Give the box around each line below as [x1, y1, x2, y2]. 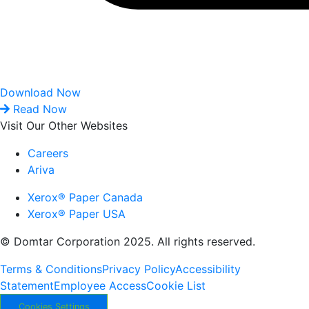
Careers [28, 146, 68, 160]
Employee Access [54, 278, 146, 292]
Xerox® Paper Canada [28, 190, 143, 204]
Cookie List [146, 278, 206, 292]
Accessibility [175, 261, 241, 276]
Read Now [13, 101, 67, 116]
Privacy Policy [102, 261, 175, 276]
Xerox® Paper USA [28, 206, 126, 221]
